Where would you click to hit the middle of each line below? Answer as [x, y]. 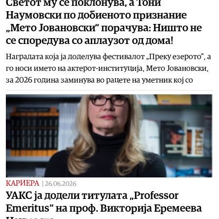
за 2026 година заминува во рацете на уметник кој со [99, 80]
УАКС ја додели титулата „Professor [92, 195]
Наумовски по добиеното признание [96, 15]
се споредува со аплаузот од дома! [90, 40]
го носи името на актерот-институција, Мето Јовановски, [107, 68]
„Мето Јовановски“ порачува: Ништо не [104, 28]
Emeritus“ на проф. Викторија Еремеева [104, 208]
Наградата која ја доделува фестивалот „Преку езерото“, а [109, 56]
